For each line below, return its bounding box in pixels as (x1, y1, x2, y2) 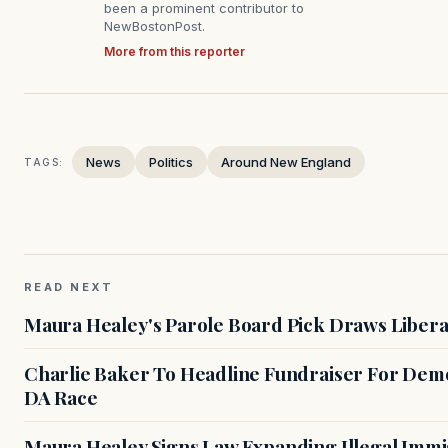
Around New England (221, 154, 351, 171)
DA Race (24, 384, 98, 411)
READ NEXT (24, 280, 114, 295)
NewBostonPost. (104, 18, 205, 35)
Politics (149, 154, 193, 171)
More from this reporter (104, 44, 245, 60)
